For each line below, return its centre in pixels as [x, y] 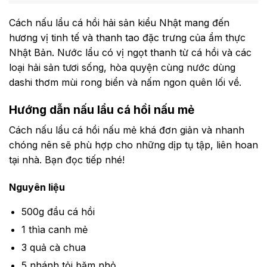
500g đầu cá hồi [58, 211]
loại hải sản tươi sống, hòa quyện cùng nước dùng [122, 68]
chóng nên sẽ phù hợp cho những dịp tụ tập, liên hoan [133, 145]
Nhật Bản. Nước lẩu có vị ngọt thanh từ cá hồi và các [130, 53]
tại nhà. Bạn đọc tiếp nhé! [67, 159]
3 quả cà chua [53, 247]
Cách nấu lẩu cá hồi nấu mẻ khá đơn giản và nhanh [127, 130]
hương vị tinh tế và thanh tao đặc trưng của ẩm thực [127, 38]
